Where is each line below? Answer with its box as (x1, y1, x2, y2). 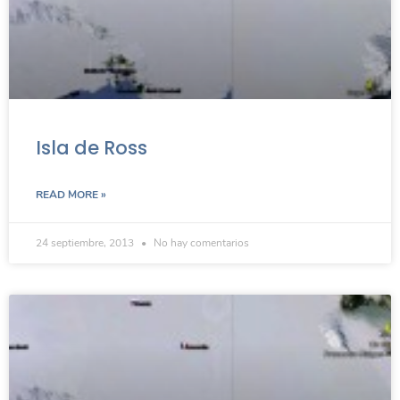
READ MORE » (36, 187, 106, 202)
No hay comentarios (151, 235, 249, 250)
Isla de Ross (36, 134, 147, 161)
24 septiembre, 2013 (36, 235, 137, 250)
